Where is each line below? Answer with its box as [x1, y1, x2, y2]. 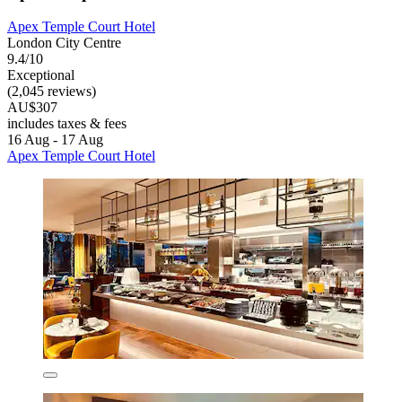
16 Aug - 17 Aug [7, 132, 103, 148]
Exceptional [7, 67, 74, 83]
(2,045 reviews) [7, 83, 96, 100]
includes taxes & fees [7, 116, 127, 132]
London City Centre [7, 35, 121, 51]
